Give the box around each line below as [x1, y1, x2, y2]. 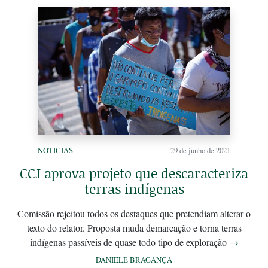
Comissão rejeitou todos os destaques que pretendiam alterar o [17, 207, 251, 220]
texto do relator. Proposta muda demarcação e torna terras [26, 221, 242, 234]
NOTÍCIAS [38, 145, 73, 156]
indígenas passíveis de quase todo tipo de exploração [29, 236, 229, 249]
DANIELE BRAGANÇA [96, 254, 172, 266]
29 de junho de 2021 [170, 145, 230, 156]
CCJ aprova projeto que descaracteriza [20, 164, 248, 183]
